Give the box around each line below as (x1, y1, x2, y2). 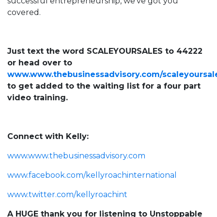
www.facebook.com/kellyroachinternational (7, 170, 177, 180)
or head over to (7, 58, 72, 68)
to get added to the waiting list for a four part (7, 81, 201, 91)
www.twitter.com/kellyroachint (7, 190, 127, 200)
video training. (7, 93, 68, 103)
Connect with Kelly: (7, 132, 89, 141)
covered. (7, 8, 41, 17)
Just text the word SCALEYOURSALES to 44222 (7, 46, 202, 56)
